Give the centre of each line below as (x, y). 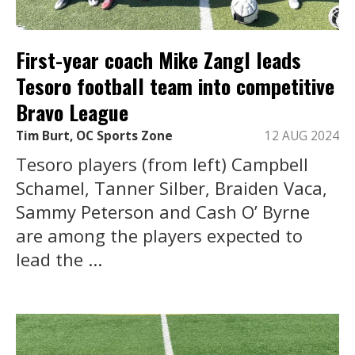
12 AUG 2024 (302, 136)
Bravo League (72, 113)
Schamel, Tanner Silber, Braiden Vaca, (172, 187)
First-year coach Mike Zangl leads (158, 60)
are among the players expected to (159, 235)
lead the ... (59, 259)
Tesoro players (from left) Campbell (162, 164)
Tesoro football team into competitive (175, 86)
